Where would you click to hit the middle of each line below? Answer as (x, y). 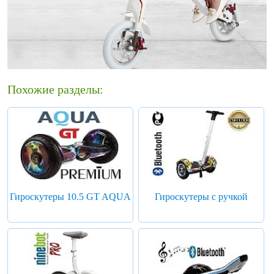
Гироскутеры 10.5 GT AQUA (70, 197)
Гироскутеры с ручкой (201, 197)
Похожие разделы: (55, 89)
